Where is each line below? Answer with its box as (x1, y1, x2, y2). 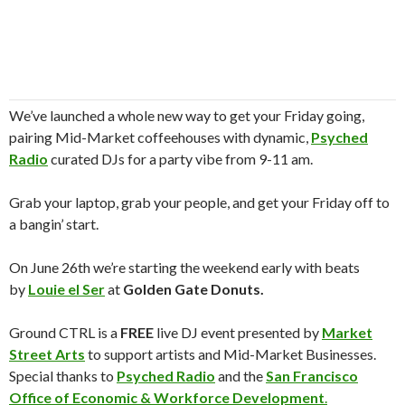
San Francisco (266, 367, 358, 384)
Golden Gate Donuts (123, 280, 260, 297)
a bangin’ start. (9, 215, 99, 232)
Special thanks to (9, 367, 114, 384)
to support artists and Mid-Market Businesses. (88, 345, 376, 363)
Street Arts (9, 345, 85, 363)
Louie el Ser (28, 280, 105, 297)
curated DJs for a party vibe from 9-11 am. (48, 150, 313, 167)
